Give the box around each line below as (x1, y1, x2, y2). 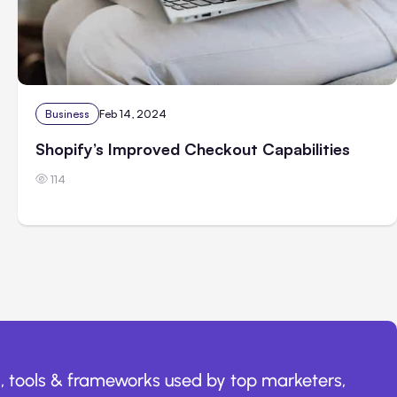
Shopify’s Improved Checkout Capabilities (35, 138, 350, 159)
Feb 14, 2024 (99, 106, 167, 121)
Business (45, 106, 90, 121)
